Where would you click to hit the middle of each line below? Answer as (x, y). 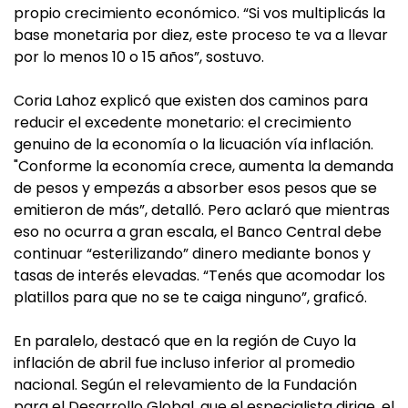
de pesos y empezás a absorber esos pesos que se (195, 188)
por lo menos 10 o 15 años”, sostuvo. (139, 57)
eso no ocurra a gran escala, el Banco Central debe (198, 232)
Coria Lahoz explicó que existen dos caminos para (191, 101)
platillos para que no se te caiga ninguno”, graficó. (190, 297)
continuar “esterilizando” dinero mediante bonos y (192, 254)
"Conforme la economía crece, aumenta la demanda (204, 166)
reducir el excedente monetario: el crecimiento (183, 122)
